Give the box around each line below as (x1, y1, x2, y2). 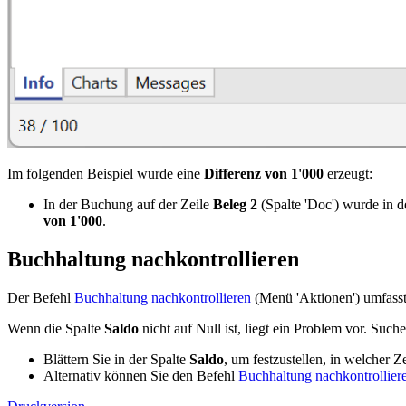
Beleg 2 (213, 197, 257, 213)
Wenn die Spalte (7, 321, 104, 337)
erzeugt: (324, 166, 372, 182)
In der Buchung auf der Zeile (43, 197, 213, 213)
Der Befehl (7, 290, 74, 306)
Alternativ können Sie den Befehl (43, 368, 238, 384)
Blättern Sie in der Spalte (43, 352, 189, 368)
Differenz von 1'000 (204, 166, 324, 182)
